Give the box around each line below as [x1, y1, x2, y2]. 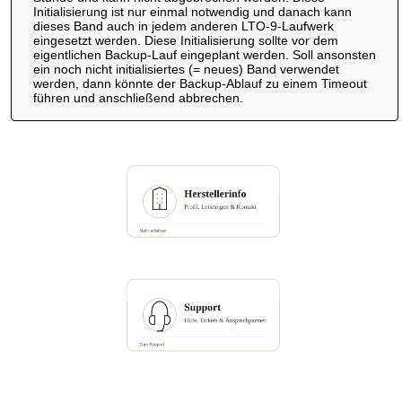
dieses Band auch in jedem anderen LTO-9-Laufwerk [32, 18, 334, 33]
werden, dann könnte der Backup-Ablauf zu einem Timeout [32, 75, 367, 91]
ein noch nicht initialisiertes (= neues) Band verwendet [32, 61, 339, 76]
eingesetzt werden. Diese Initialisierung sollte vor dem [32, 32, 338, 48]
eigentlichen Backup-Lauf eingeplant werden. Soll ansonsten [32, 47, 376, 62]
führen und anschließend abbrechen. [32, 90, 243, 105]
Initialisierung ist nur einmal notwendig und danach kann [32, 4, 352, 19]
